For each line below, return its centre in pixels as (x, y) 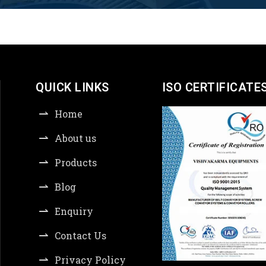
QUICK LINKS (72, 87)
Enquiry (74, 211)
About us (75, 138)
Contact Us (80, 235)
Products (76, 162)
